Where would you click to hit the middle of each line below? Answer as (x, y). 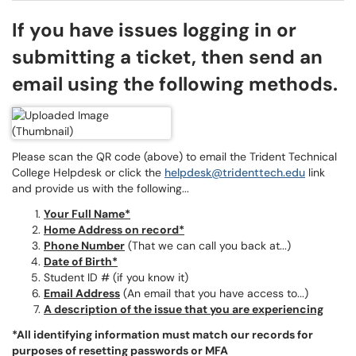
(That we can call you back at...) (208, 246)
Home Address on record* (114, 230)
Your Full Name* (87, 214)
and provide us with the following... (101, 188)
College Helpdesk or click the (88, 172)
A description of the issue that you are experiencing (184, 309)
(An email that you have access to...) (214, 293)
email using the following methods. (175, 84)
